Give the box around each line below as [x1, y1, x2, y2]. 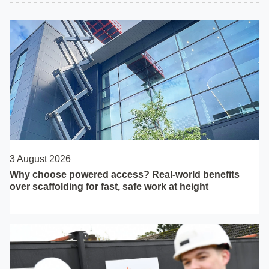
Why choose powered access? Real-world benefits [10, 169, 240, 180]
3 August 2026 [10, 154, 71, 164]
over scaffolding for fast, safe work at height [10, 181, 208, 192]
